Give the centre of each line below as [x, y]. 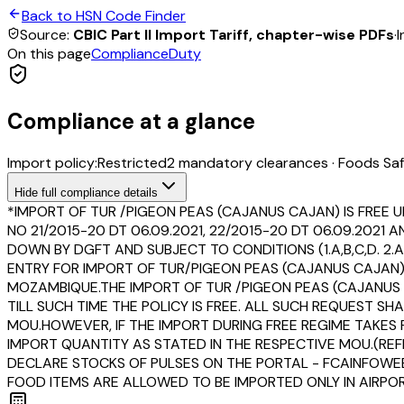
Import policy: [52, 162]
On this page [49, 53]
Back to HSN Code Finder [104, 15]
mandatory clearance [248, 162]
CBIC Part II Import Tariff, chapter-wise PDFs [234, 34]
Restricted [132, 162]
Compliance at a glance [131, 121]
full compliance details [98, 192]
